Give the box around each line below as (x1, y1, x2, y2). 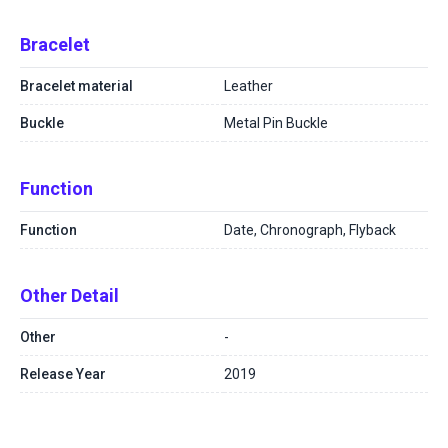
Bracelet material (20, 78, 133, 94)
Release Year (20, 366, 106, 382)
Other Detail (20, 285, 119, 306)
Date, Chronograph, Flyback (224, 222, 396, 238)
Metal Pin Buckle (224, 115, 328, 131)
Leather (224, 78, 273, 94)
